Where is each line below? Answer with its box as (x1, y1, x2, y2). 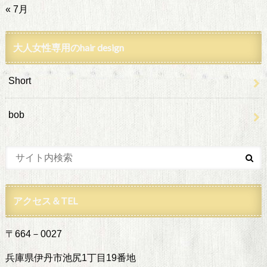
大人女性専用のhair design (13, 42, 124, 54)
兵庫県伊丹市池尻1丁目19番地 (5, 253, 136, 263)
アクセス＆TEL (13, 195, 77, 207)
